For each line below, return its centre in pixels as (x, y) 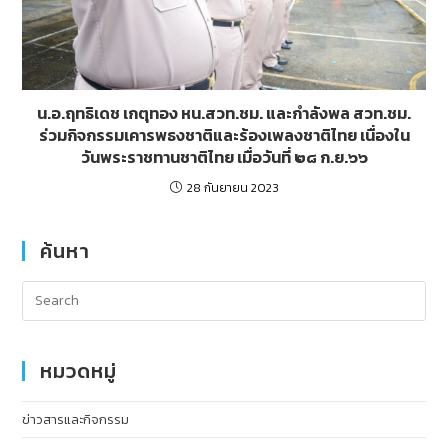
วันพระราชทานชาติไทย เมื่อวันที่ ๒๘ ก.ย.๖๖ (224, 156)
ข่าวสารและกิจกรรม (76, 419)
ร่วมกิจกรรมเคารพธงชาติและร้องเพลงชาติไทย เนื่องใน (224, 134)
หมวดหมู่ (79, 370)
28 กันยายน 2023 (232, 187)
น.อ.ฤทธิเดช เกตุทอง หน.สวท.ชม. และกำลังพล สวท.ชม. (224, 112)
